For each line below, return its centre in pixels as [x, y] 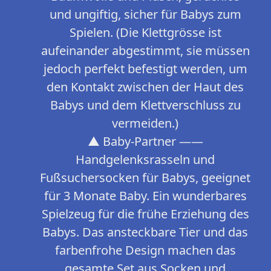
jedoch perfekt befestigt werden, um [145, 69]
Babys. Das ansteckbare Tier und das [145, 232]
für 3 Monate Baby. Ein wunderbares [145, 196]
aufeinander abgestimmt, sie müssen [145, 51]
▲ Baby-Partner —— [145, 142]
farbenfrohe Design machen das [145, 250]
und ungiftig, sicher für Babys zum [145, 15]
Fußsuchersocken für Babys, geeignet [145, 178]
